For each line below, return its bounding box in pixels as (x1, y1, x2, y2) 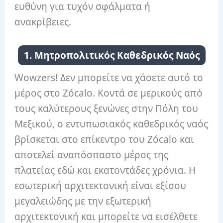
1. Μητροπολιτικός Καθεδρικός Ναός (23, 48, 200, 62)
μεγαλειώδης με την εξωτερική (14, 194, 152, 208)
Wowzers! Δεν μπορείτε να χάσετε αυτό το (14, 71, 204, 84)
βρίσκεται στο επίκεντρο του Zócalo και (14, 132, 195, 146)
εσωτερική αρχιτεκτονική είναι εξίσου (14, 179, 187, 192)
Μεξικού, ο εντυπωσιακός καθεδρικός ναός (14, 117, 209, 130)
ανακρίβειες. (14, 15, 72, 29)
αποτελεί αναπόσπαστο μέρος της (14, 148, 169, 161)
